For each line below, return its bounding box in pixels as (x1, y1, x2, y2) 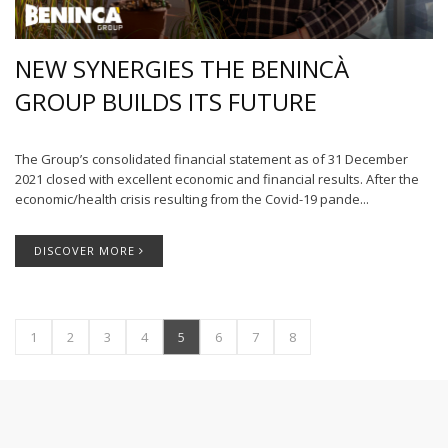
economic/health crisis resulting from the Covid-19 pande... (15, 190, 369, 209)
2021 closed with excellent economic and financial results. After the (15, 170, 419, 189)
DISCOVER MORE (34, 243, 139, 259)
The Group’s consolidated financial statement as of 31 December (15, 150, 408, 169)
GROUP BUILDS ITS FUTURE (15, 85, 317, 119)
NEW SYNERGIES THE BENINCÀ (15, 52, 349, 86)
